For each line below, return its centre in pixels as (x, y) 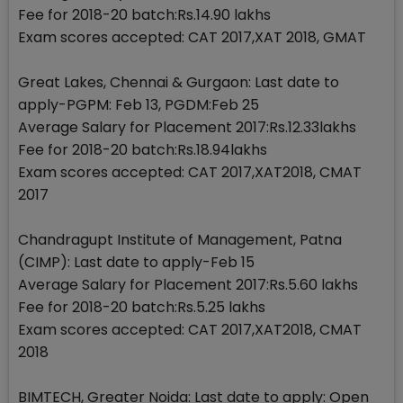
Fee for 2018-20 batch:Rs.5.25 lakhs (142, 307)
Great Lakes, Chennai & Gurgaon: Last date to (179, 82)
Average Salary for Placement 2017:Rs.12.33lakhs (187, 127)
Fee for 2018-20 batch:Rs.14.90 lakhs (144, 14)
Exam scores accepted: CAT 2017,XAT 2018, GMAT (192, 37)
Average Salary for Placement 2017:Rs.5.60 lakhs (188, 284)
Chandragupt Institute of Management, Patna (180, 239)
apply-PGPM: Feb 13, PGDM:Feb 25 (139, 104)
